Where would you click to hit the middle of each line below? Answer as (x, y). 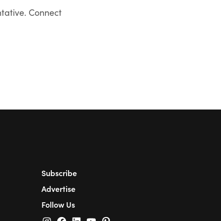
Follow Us (58, 204)
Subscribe (59, 173)
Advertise (58, 188)
